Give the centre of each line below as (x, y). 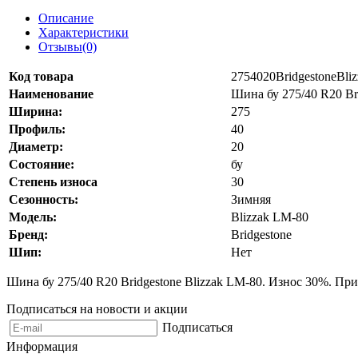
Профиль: (37, 129)
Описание (66, 18)
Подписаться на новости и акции (97, 308)
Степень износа (53, 181)
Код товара (41, 76)
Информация (42, 346)
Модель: (33, 217)
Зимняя (251, 199)
